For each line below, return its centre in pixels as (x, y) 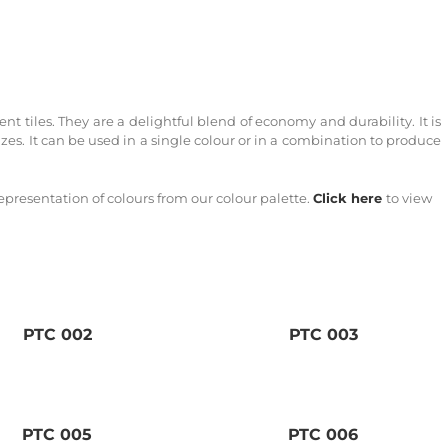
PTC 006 (323, 435)
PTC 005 (57, 435)
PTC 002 (57, 335)
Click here (347, 198)
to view (409, 198)
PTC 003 (323, 335)
